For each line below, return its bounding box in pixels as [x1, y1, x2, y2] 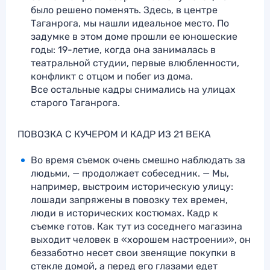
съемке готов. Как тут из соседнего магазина [31, 221, 242, 233]
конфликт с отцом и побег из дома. [31, 71, 193, 83]
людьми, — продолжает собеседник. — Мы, [31, 168, 229, 180]
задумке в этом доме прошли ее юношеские [31, 31, 237, 43]
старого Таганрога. [31, 97, 120, 109]
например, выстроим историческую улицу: [31, 181, 233, 193]
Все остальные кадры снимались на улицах [31, 84, 236, 96]
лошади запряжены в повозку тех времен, [31, 194, 228, 206]
